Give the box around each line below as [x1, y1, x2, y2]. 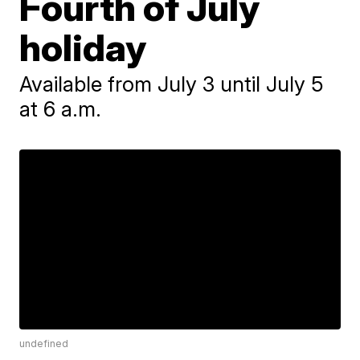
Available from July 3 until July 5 [19, 72, 325, 96]
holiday [19, 25, 147, 70]
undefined [19, 337, 69, 350]
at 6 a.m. [19, 96, 102, 121]
